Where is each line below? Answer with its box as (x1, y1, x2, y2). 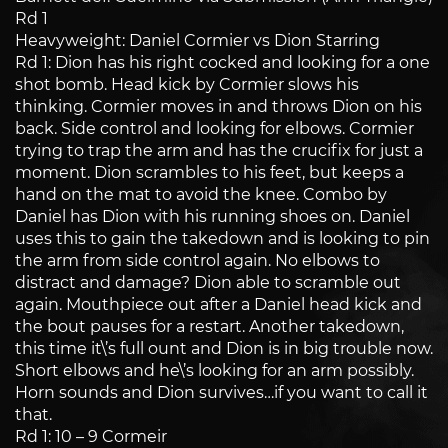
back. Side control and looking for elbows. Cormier (15, 119, 414, 139)
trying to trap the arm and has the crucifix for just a (15, 141, 423, 161)
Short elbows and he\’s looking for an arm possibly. (15, 361, 414, 381)
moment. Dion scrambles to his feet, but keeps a (15, 163, 404, 183)
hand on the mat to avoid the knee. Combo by (15, 185, 387, 205)
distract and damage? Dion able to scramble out (15, 273, 401, 293)
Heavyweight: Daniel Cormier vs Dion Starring (15, 31, 380, 51)
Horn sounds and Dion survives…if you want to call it (15, 383, 428, 403)
